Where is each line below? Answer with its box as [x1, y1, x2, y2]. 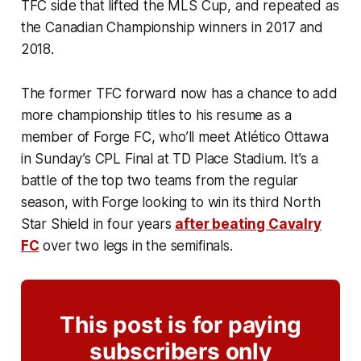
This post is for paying [60, 310, 301, 338]
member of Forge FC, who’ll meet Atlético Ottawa [20, 128, 329, 145]
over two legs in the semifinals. [39, 237, 233, 254]
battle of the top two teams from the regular [20, 172, 299, 189]
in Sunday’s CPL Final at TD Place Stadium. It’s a [20, 150, 318, 167]
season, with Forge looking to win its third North [20, 193, 321, 210]
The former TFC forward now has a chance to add [20, 85, 338, 102]
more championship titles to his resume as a [20, 106, 292, 123]
